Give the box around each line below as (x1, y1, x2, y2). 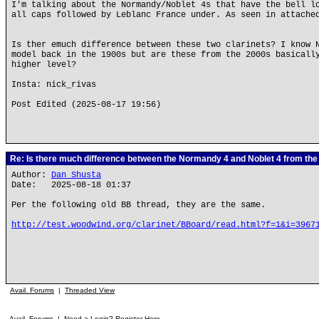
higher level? (11, 60, 76, 70)
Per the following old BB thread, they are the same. (11, 200, 266, 210)
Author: (11, 170, 51, 180)
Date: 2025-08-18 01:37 (11, 180, 131, 190)
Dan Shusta (51, 170, 101, 180)
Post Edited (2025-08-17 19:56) (11, 100, 161, 110)
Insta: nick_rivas (11, 80, 96, 90)
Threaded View (65, 286, 115, 294)
